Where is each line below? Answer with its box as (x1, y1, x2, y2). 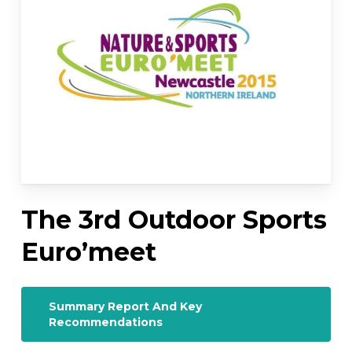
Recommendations (48, 314, 163, 329)
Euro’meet (20, 236, 156, 267)
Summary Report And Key (48, 299, 202, 313)
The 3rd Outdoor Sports (20, 203, 327, 235)
